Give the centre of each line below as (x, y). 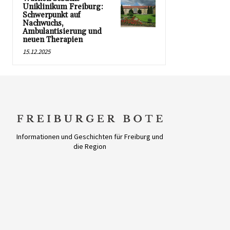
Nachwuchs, (43, 24)
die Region (90, 147)
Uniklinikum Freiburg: (63, 7)
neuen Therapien (53, 40)
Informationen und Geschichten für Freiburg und (90, 137)
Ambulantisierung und (62, 32)
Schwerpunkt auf (52, 15)
